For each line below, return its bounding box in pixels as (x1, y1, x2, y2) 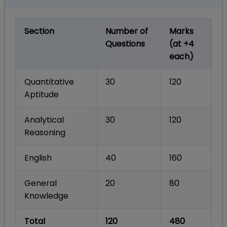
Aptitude (24, 89, 59, 101)
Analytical (24, 114, 64, 126)
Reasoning (24, 127, 65, 139)
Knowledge (24, 190, 68, 202)
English (24, 152, 52, 164)
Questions (105, 38, 145, 50)
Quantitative (24, 76, 74, 88)
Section (24, 25, 54, 37)
